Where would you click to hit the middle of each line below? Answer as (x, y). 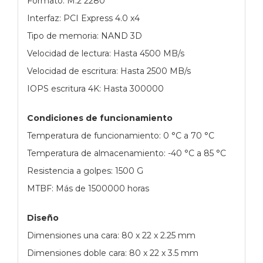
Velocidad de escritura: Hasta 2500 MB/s (109, 71)
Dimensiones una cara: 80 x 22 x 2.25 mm (111, 235)
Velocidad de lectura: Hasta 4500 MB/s (106, 53)
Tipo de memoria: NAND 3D (85, 36)
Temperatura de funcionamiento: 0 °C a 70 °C (121, 135)
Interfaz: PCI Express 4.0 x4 (83, 18)
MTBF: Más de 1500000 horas (88, 188)
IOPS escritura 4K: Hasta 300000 (95, 88)
